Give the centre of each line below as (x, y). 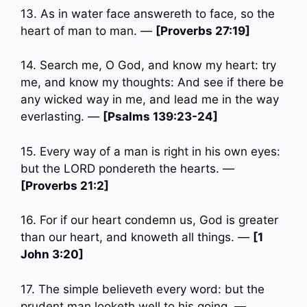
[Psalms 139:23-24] (160, 117)
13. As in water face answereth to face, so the (148, 13)
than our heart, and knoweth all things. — (137, 237)
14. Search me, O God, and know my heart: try (148, 65)
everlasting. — (62, 117)
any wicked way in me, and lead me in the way (150, 100)
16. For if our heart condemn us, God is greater (149, 220)
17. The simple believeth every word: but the (143, 289)
